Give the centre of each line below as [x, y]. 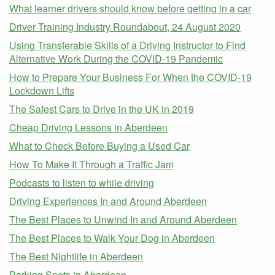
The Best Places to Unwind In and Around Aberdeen [123, 219]
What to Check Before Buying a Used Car [99, 146]
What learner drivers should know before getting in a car [130, 8]
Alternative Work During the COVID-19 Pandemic [116, 59]
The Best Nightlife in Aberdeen [76, 256]
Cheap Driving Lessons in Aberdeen [88, 127]
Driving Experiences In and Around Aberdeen [108, 201]
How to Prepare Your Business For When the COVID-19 [130, 77]
